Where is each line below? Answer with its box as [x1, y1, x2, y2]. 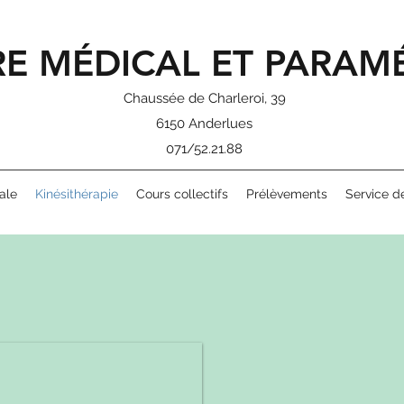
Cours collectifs [135, 187, 228, 201]
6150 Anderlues [156, 115, 252, 132]
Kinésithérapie [34, 187, 118, 201]
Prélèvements [245, 187, 327, 201]
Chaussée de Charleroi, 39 [123, 90, 286, 106]
